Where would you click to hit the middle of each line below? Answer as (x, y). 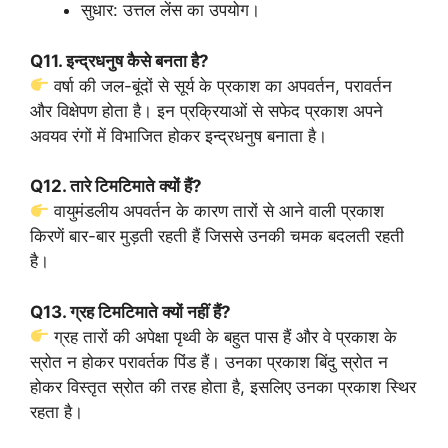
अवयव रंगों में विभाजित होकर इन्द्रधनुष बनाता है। (178, 135)
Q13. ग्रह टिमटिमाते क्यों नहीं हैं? (130, 311)
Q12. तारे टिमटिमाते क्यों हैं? (116, 186)
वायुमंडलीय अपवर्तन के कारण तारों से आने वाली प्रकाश (217, 211)
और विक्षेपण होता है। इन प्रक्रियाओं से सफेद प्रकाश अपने (206, 110)
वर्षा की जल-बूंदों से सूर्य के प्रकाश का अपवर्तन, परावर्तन (221, 85)
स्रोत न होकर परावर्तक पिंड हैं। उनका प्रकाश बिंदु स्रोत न (209, 361)
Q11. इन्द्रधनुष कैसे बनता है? (119, 60)
